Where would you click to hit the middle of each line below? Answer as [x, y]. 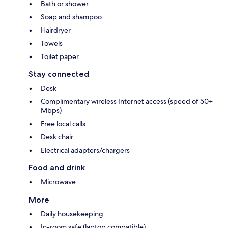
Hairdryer [56, 30]
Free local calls [63, 124]
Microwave [58, 182]
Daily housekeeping [72, 214]
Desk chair [57, 137]
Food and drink [57, 168]
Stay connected [59, 74]
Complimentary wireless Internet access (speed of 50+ [127, 102]
